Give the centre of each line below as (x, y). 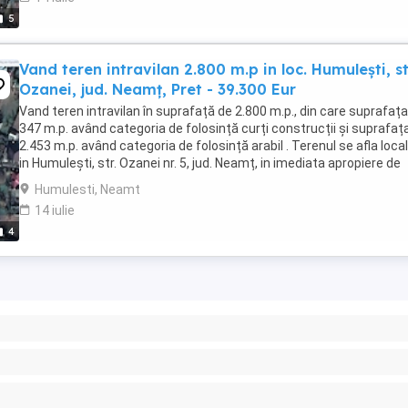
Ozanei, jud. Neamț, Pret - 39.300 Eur (158, 89)
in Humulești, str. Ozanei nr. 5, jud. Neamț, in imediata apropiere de (210, 163)
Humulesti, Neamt (87, 189)
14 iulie (55, 210)
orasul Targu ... (61, 180)
